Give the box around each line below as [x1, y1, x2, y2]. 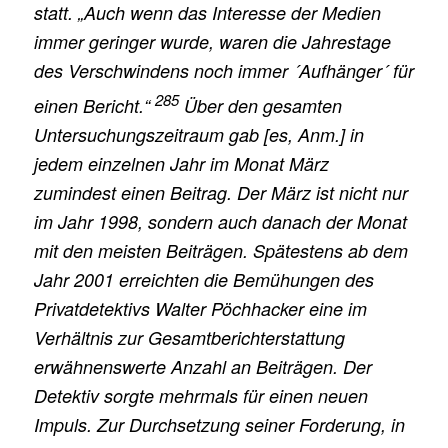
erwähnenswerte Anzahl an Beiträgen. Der [33, 354, 372, 380]
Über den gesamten [178, 93, 342, 119]
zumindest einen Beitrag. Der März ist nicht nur [33, 180, 408, 206]
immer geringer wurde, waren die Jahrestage [33, 29, 391, 55]
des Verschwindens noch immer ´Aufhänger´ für [33, 58, 414, 84]
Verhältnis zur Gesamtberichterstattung [33, 325, 345, 351]
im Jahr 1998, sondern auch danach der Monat [33, 209, 407, 235]
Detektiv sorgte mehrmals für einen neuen [33, 383, 368, 409]
